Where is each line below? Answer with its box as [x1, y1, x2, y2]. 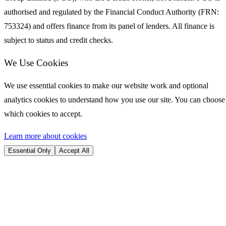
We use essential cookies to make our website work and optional [4, 81, 208, 90]
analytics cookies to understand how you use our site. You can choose [4, 95, 225, 104]
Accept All [59, 146, 89, 154]
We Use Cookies [4, 58, 68, 69]
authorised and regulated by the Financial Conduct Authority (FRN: [4, 8, 219, 17]
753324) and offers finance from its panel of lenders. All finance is [4, 22, 214, 31]
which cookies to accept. [4, 109, 82, 118]
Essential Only [8, 146, 51, 154]
